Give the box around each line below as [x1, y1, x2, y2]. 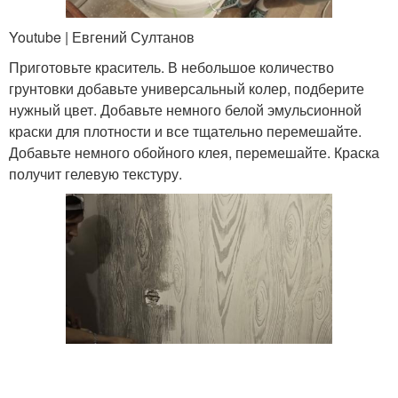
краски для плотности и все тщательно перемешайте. [9, 120, 362, 141]
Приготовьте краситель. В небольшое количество [9, 56, 334, 77]
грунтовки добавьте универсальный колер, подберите [9, 77, 364, 99]
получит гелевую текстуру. [9, 163, 182, 184]
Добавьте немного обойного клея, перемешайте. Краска [9, 141, 379, 163]
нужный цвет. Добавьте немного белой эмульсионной [9, 99, 362, 120]
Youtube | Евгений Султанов [9, 26, 195, 47]
